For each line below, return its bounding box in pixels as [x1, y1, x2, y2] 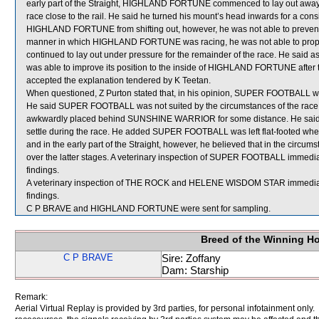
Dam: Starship [162, 264, 229, 276]
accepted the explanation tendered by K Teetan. [26, 75, 211, 85]
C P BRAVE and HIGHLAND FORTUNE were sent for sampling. [26, 204, 271, 214]
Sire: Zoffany [162, 252, 221, 264]
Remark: [15, 292, 48, 302]
